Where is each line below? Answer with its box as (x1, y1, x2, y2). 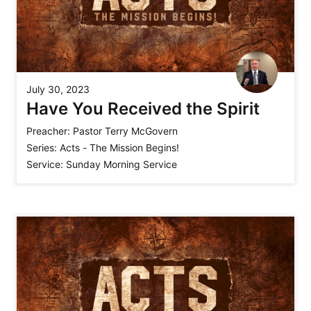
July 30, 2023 (26, 83, 90, 95)
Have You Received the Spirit (26, 98, 260, 119)
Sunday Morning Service (66, 158, 177, 170)
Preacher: (26, 124, 70, 137)
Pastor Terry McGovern (73, 124, 178, 137)
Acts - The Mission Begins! (60, 141, 179, 153)
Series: (26, 141, 57, 153)
